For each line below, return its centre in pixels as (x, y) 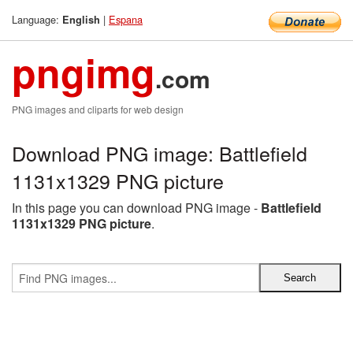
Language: (37, 19)
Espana (126, 19)
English (81, 20)
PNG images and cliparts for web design (98, 109)
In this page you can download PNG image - (136, 208)
